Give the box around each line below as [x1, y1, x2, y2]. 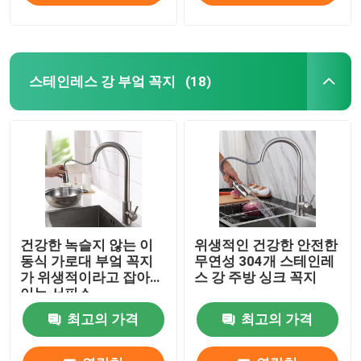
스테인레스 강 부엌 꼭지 [28, 73, 176, 89]
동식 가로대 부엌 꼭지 [20, 252, 154, 269]
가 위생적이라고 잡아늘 [20, 268, 164, 285]
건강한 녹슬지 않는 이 [20, 236, 154, 253]
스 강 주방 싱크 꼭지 [194, 268, 317, 285]
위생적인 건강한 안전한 [194, 236, 338, 253]
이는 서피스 [20, 284, 93, 301]
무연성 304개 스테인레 [194, 252, 335, 269]
